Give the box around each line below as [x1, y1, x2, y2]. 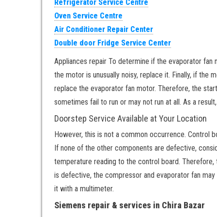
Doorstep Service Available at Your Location [54, 113, 207, 124]
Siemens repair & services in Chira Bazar [54, 200, 205, 210]
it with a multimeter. [54, 184, 114, 193]
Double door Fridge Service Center [54, 38, 171, 47]
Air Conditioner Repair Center [54, 24, 153, 34]
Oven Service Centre [54, 11, 123, 20]
